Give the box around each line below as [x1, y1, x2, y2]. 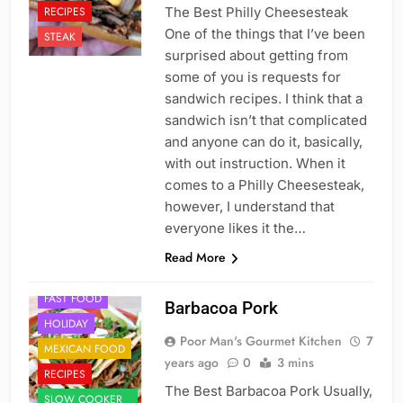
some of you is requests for [164, 68, 341, 86]
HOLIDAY [44, 315, 88, 332]
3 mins [276, 354, 314, 372]
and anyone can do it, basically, [164, 133, 363, 151]
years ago [164, 354, 219, 372]
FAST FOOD [44, 290, 102, 307]
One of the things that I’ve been [164, 25, 365, 43]
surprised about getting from [164, 47, 348, 65]
